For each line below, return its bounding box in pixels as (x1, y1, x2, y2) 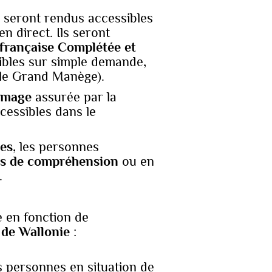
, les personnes (13, 139, 99, 154)
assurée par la (35, 89, 117, 104)
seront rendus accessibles (4, 10, 153, 25)
